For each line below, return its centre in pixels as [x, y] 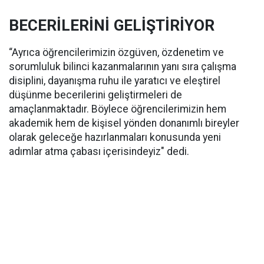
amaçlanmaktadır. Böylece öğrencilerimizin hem [118, 109]
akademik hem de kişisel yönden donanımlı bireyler [124, 123]
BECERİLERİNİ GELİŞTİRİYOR [112, 25]
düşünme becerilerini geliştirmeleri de [95, 95]
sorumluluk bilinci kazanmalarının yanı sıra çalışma [123, 67]
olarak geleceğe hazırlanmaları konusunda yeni [115, 137]
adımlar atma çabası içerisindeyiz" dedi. [99, 151]
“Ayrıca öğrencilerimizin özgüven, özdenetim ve [116, 52]
